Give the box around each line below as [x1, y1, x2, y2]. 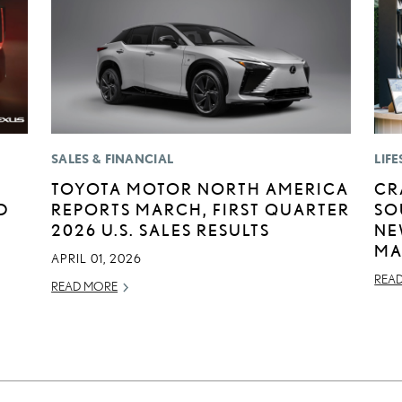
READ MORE [51, 279, 118, 294]
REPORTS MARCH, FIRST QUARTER [51, 200, 351, 219]
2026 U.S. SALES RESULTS [51, 221, 271, 240]
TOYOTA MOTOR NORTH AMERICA [51, 179, 350, 198]
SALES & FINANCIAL [51, 152, 174, 167]
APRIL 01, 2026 [51, 251, 143, 267]
